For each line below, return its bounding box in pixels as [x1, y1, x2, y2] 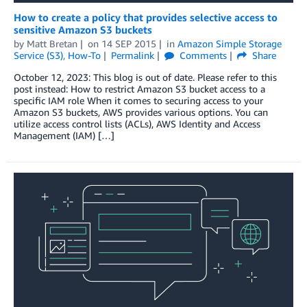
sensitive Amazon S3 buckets [14, 23, 152, 36]
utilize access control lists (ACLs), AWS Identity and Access [14, 117, 260, 130]
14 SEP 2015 [101, 37, 156, 49]
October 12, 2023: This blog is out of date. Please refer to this [14, 71, 277, 83]
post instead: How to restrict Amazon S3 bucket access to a [14, 82, 265, 95]
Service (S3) [14, 49, 63, 61]
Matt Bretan [27, 37, 77, 49]
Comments [176, 49, 227, 61]
